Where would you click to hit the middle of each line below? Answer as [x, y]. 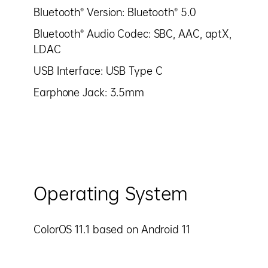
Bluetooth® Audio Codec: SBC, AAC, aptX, [133, 34]
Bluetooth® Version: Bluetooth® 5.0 [115, 12]
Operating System [111, 194]
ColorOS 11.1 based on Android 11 [112, 229]
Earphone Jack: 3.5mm [89, 92]
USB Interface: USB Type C [98, 71]
